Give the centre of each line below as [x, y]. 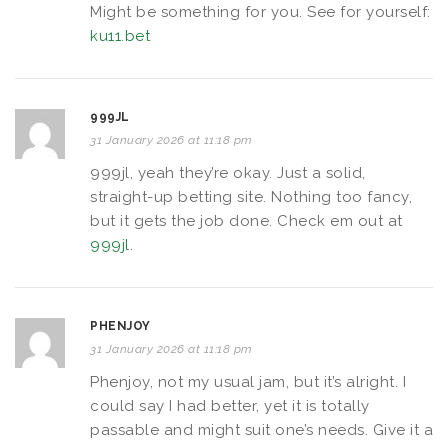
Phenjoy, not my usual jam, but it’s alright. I [248, 381]
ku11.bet [120, 35]
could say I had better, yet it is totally [230, 405]
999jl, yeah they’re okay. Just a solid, [228, 172]
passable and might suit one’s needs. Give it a [261, 429]
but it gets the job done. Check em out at [246, 220]
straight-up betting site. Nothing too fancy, [251, 196]
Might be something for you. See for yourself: [260, 11]
